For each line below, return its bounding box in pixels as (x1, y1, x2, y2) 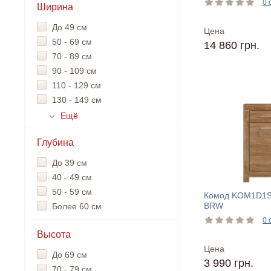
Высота (37, 229, 71, 240)
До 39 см (52, 158, 87, 168)
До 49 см (52, 22, 87, 32)
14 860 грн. (204, 39, 260, 52)
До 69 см (52, 250, 87, 260)
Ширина (37, 2, 73, 12)
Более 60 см (52, 201, 102, 211)
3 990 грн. (204, 257, 253, 270)
